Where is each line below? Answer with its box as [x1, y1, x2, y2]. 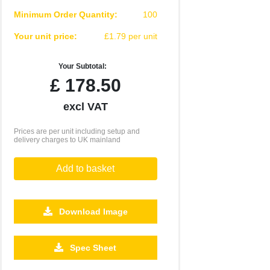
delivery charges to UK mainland [13, 136, 121, 145]
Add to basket [56, 163, 115, 174]
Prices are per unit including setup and [13, 127, 140, 136]
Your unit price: [13, 31, 77, 42]
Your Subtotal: [58, 62, 107, 71]
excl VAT [63, 101, 108, 113]
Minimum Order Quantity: [13, 10, 118, 20]
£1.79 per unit [104, 31, 157, 42]
